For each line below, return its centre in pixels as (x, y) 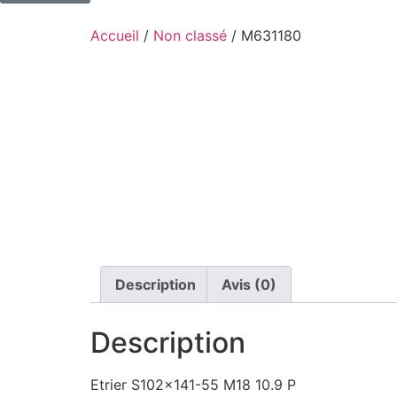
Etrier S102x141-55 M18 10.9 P (193, 384)
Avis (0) (249, 285)
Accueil (115, 35)
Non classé (190, 35)
